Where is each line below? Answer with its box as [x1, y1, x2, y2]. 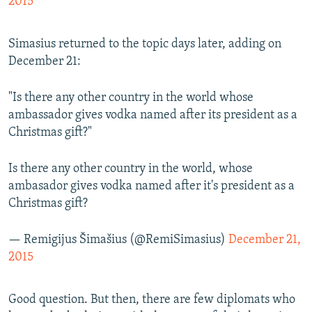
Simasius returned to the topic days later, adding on [8, 38, 281, 52]
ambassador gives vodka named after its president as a [8, 109, 297, 123]
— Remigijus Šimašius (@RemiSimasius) [8, 233, 228, 247]
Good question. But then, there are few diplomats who [8, 293, 295, 307]
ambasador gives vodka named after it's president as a [8, 180, 295, 194]
